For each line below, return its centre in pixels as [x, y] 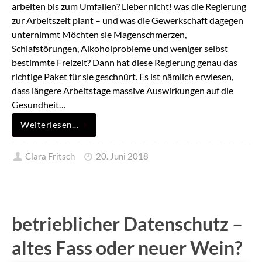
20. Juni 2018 [122, 157]
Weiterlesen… [49, 125]
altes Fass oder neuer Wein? [127, 247]
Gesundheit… [39, 105]
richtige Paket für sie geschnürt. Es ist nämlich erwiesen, [123, 77]
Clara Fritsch [50, 157]
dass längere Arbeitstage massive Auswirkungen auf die [123, 91]
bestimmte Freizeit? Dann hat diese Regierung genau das [125, 63]
